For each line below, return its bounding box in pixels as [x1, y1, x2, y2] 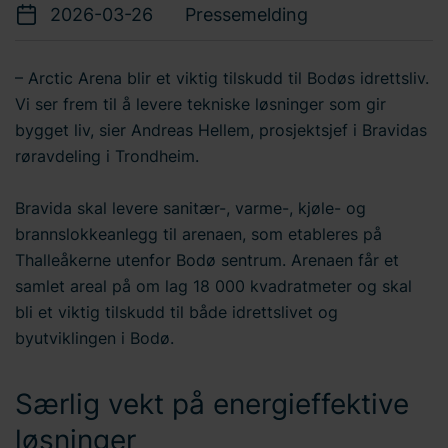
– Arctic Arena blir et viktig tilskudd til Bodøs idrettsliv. [15, 68, 429, 88]
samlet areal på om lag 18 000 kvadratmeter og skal [15, 276, 412, 296]
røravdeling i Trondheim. [15, 146, 199, 166]
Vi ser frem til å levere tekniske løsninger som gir [15, 94, 386, 114]
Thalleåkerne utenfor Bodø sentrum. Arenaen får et [15, 250, 399, 270]
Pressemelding [184, 4, 308, 25]
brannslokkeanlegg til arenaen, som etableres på [15, 224, 382, 244]
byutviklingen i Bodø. [15, 328, 174, 348]
